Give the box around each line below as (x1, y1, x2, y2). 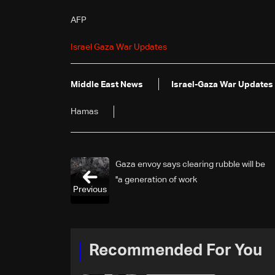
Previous (73, 185, 107, 194)
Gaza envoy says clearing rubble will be (115, 160, 265, 169)
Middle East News (71, 80, 143, 89)
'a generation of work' (117, 175, 197, 184)
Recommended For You (89, 242, 262, 259)
